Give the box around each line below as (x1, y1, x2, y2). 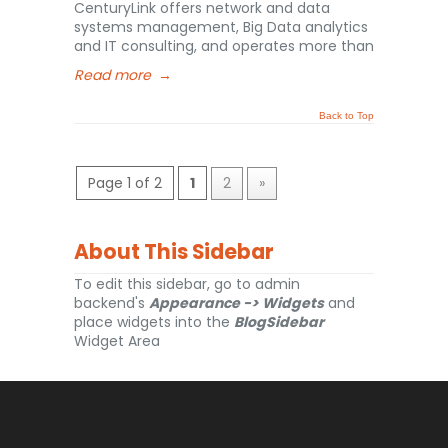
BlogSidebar (234, 312, 324, 332)
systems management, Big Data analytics (74, 17, 368, 37)
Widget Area (74, 331, 160, 351)
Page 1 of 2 (88, 173, 162, 193)
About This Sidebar (74, 238, 274, 266)
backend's (74, 293, 149, 313)
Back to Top (319, 110, 374, 121)
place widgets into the (74, 312, 234, 332)
